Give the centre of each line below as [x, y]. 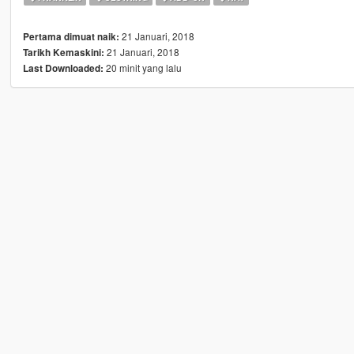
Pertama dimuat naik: [71, 37]
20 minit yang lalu [142, 68]
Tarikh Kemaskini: [63, 53]
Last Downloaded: [63, 69]
